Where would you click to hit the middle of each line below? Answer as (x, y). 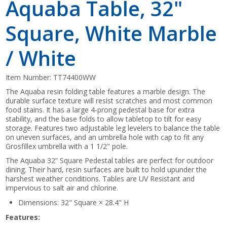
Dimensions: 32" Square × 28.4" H (74, 202)
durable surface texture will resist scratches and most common (109, 100)
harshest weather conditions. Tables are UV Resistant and (100, 178)
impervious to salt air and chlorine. (62, 187)
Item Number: (30, 77)
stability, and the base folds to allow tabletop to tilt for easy (104, 119)
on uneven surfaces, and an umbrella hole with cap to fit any (105, 137)
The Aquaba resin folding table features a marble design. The (106, 91)
